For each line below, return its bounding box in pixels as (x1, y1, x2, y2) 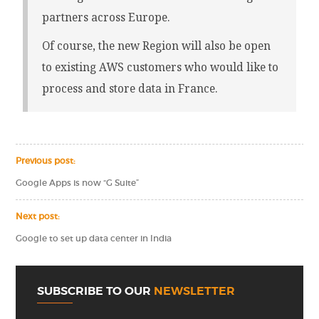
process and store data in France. (42, 81, 218, 97)
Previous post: (16, 156, 76, 167)
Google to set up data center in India (16, 234, 172, 244)
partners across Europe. (42, 10, 170, 26)
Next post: (16, 211, 61, 222)
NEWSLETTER (154, 283, 236, 299)
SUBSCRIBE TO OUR (37, 283, 155, 299)
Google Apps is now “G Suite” (16, 178, 140, 189)
